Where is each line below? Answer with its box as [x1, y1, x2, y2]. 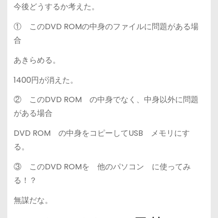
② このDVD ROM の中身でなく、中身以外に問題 [13, 94, 199, 106]
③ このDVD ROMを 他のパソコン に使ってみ [13, 161, 191, 173]
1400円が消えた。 [13, 74, 78, 86]
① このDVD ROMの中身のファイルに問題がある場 [13, 21, 199, 33]
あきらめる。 [13, 54, 60, 66]
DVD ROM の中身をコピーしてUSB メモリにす [13, 127, 190, 139]
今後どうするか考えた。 [13, 1, 99, 13]
